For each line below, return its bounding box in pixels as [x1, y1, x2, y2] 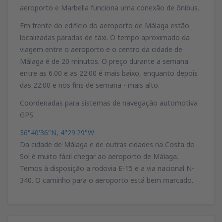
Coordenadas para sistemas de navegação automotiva [20, 98, 198, 108]
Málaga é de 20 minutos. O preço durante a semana [20, 56, 188, 66]
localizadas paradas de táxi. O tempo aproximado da [20, 32, 190, 42]
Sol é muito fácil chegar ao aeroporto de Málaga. [20, 151, 178, 161]
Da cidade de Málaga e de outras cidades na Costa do [20, 139, 195, 149]
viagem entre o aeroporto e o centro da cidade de [20, 44, 182, 54]
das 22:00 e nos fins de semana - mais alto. [20, 80, 160, 90]
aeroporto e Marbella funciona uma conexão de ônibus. [20, 2, 199, 12]
